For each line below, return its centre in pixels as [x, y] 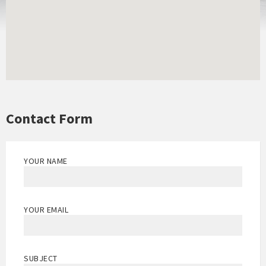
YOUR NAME [46, 161]
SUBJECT [41, 258]
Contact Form [49, 118]
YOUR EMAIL [46, 209]
